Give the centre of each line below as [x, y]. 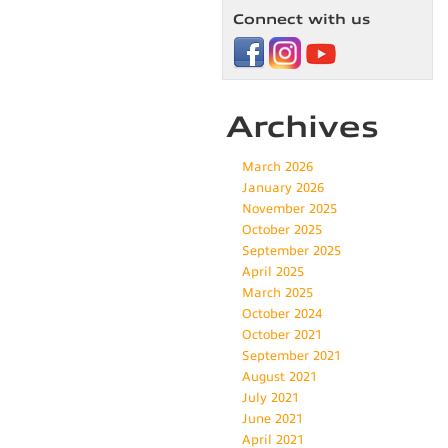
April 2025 [273, 272]
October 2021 [282, 335]
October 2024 [282, 314]
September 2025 [291, 251]
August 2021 [279, 377]
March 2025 [277, 293]
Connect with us [301, 20]
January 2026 [283, 188]
